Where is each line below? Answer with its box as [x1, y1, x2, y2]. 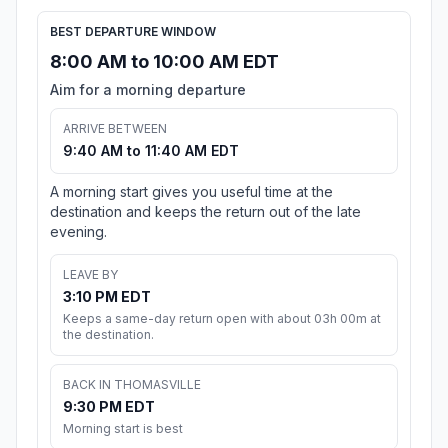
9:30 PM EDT [63, 397, 155, 415]
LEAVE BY [63, 266, 118, 282]
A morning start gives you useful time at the [50, 182, 333, 200]
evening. [50, 222, 107, 240]
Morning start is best [63, 420, 183, 436]
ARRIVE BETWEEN [63, 120, 167, 136]
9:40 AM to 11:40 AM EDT [63, 141, 239, 159]
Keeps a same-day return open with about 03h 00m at [63, 310, 381, 326]
